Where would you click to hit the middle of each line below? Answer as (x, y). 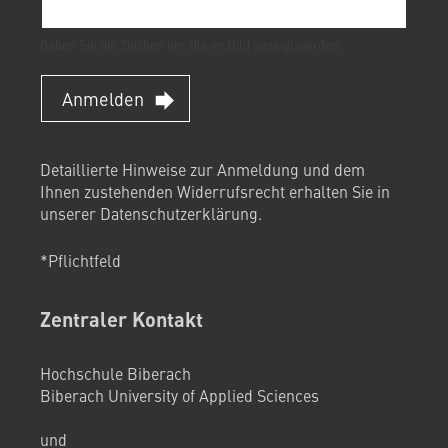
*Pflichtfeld (80, 260)
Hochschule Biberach (117, 373)
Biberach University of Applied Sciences (179, 395)
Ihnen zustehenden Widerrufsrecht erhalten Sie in (215, 191)
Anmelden (103, 99)
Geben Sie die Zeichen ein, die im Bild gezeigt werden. (191, 45)
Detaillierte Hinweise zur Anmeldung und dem (202, 169)
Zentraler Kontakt (121, 319)
